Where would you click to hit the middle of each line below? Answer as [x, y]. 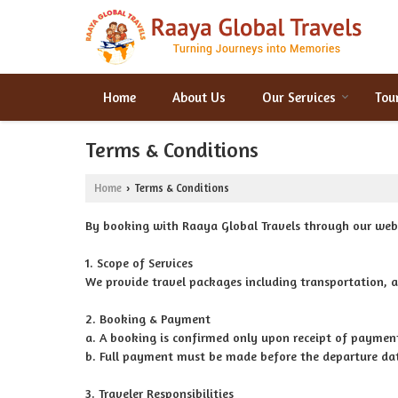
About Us [199, 97]
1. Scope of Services [139, 263]
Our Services [299, 97]
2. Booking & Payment [148, 318]
